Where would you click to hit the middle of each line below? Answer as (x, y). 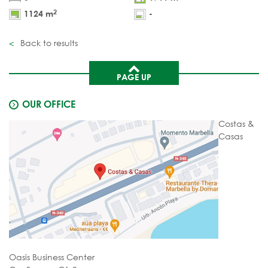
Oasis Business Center (52, 257)
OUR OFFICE (49, 103)
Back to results (48, 42)
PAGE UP (134, 77)
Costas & (236, 123)
